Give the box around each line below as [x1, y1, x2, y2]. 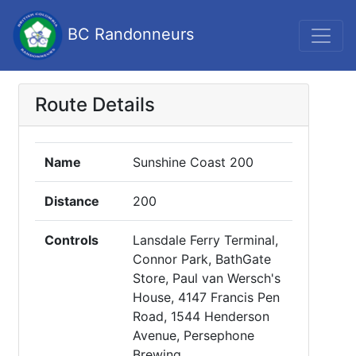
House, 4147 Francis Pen [133, 289, 280, 305]
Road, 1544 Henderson [133, 308, 269, 324]
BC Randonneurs [63, 24, 194, 44]
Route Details [35, 93, 155, 116]
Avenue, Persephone [133, 327, 254, 343]
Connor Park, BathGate [133, 251, 271, 267]
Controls [44, 232, 99, 248]
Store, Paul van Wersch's [133, 270, 281, 286]
